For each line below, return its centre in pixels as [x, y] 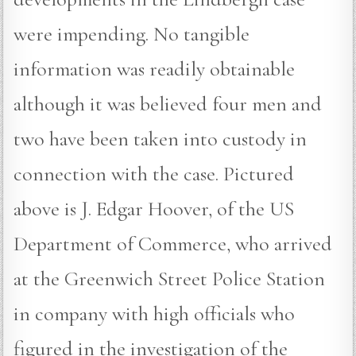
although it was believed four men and [168, 104]
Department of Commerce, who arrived [173, 244]
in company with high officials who [155, 314]
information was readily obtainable [155, 69]
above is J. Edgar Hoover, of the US [154, 209]
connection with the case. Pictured [154, 174]
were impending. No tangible [132, 34]
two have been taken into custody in [161, 139]
